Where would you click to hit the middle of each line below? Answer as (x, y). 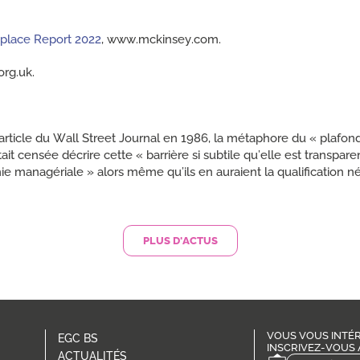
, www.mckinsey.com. (161, 39)
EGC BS (78, 338)
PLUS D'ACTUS (180, 241)
